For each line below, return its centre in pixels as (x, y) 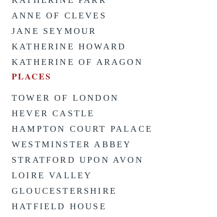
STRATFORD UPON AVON (77, 160)
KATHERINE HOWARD (69, 46)
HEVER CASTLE (53, 113)
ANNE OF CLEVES (59, 15)
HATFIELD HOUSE (59, 206)
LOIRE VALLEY (52, 175)
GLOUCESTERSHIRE (64, 191)
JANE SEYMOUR (54, 31)
